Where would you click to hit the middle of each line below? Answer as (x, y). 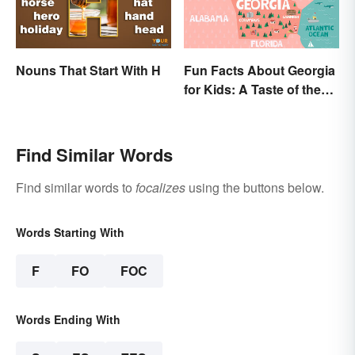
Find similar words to (76, 188)
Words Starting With (70, 233)
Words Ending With (68, 320)
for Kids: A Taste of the (252, 90)
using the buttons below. (255, 188)
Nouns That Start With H (88, 71)
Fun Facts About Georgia (260, 71)
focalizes (160, 188)
